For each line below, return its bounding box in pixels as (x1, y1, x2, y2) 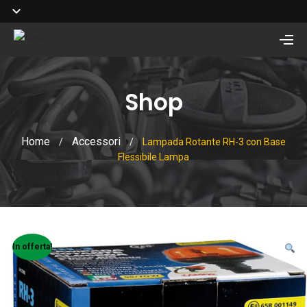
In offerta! (12, 242, 52, 252)
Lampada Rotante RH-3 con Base (143, 136, 286, 147)
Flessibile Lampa (118, 151, 189, 162)
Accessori (72, 135, 121, 148)
